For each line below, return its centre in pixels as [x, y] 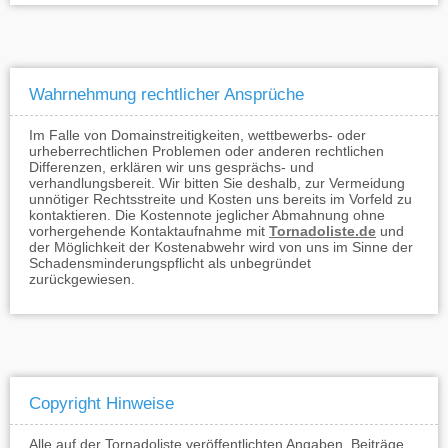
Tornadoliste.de [322, 231]
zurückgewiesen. [82, 279]
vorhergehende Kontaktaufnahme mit [149, 231]
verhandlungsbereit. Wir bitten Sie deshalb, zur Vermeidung [217, 183]
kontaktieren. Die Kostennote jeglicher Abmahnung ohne [207, 215]
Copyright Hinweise [101, 403]
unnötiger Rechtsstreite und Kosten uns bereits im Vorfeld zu [220, 199]
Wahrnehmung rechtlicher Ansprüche [166, 94]
